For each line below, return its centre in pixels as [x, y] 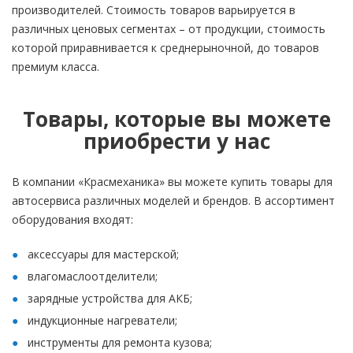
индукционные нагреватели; [102, 320]
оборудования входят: [72, 219]
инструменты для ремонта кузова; [120, 342]
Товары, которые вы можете [176, 119]
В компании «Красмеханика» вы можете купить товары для [172, 182]
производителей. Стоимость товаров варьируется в [154, 10]
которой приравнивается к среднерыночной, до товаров [165, 48]
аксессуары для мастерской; [103, 254]
